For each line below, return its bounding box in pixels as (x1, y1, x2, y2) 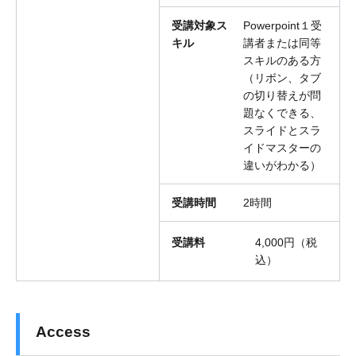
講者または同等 (243, 37, 321, 50)
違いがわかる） (243, 159, 321, 172)
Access (36, 323, 91, 341)
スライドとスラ (243, 124, 321, 137)
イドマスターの (243, 141, 321, 155)
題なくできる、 (243, 106, 321, 120)
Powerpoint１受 (243, 19, 322, 33)
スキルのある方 (243, 54, 321, 68)
